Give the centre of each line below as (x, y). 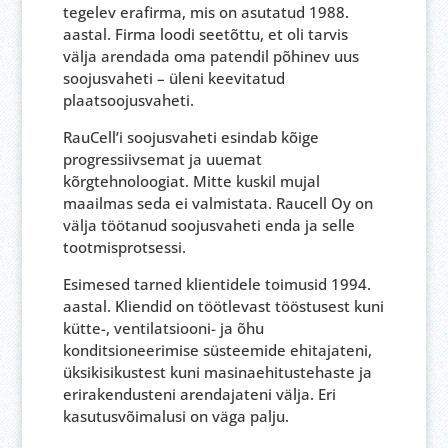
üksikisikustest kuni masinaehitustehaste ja (217, 372)
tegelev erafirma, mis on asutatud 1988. (205, 12)
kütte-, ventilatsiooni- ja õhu (163, 328)
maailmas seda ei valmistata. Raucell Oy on (217, 203)
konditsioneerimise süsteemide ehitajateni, (217, 350)
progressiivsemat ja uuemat (162, 159)
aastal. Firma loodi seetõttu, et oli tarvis (205, 34)
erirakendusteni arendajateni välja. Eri (199, 394)
